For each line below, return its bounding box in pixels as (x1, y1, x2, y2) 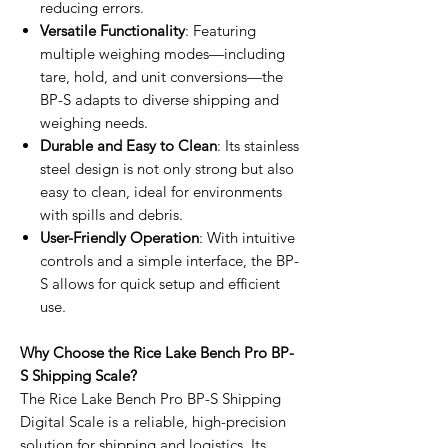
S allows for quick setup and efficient (40, 273, 280, 293)
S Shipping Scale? (20, 365, 137, 385)
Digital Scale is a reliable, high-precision (20, 411, 286, 431)
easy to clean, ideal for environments (40, 181, 282, 201)
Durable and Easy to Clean (40, 135, 217, 155)
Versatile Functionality (40, 20, 185, 40)
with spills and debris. (40, 204, 183, 224)
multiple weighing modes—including (40, 43, 285, 63)
